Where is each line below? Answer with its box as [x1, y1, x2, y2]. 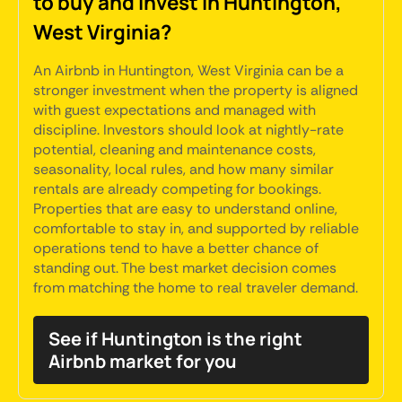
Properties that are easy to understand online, [33, 199, 337, 218]
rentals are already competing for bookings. [33, 179, 321, 198]
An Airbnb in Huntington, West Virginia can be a [33, 61, 344, 80]
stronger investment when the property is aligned [33, 81, 358, 100]
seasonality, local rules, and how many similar [33, 160, 334, 179]
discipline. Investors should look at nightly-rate [33, 120, 344, 139]
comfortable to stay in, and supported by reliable [33, 219, 359, 238]
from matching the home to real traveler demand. [33, 278, 358, 297]
